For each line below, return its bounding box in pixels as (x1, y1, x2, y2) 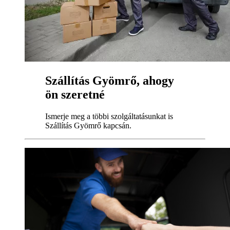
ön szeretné (45, 88, 105, 102)
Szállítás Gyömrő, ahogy (45, 74, 174, 88)
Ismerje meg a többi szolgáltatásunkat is (45, 112, 173, 121)
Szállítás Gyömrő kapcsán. (45, 121, 131, 130)
